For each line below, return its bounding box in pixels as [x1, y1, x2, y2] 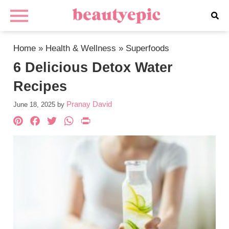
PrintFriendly [92, 112, 185, 131]
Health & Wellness [45, 43, 117, 53]
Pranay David [66, 100, 112, 108]
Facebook [41, 112, 114, 131]
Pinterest [25, 112, 90, 131]
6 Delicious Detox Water [13, 60, 173, 75]
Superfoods [126, 43, 170, 53]
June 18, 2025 [13, 101, 56, 108]
